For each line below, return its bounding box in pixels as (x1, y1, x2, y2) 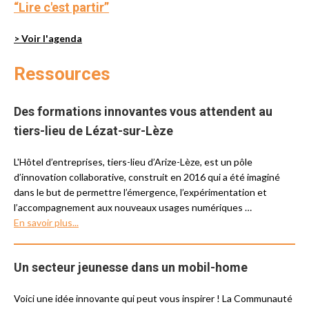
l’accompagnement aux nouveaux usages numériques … (14, 201, 252, 213)
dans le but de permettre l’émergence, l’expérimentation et (14, 186, 267, 198)
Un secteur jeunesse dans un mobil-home (14, 260, 248, 275)
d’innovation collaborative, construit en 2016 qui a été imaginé (14, 171, 280, 183)
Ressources (14, 63, 110, 84)
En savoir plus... (14, 217, 79, 228)
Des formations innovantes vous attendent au (14, 104, 272, 119)
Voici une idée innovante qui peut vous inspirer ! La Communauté (14, 292, 292, 304)
